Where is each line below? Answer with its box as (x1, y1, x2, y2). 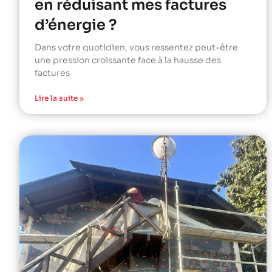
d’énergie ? (35, 15, 117, 34)
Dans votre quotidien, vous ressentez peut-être (35, 41, 238, 53)
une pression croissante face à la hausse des (35, 54, 221, 66)
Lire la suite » (35, 93, 84, 103)
